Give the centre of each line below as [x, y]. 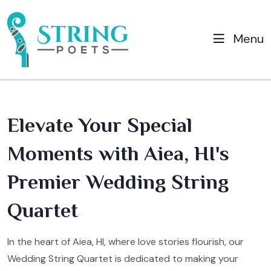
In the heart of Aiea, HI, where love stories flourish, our [126, 241]
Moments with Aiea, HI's [118, 153]
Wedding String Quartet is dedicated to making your [123, 258]
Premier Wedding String [118, 181]
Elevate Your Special [100, 124]
